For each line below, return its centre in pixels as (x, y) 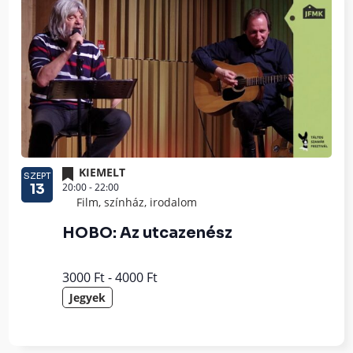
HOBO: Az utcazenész (148, 232)
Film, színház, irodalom (137, 202)
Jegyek (88, 297)
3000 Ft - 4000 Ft (110, 277)
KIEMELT (102, 173)
